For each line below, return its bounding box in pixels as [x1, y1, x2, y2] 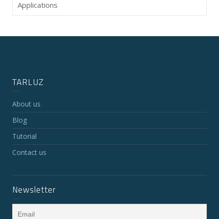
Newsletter [12, 183, 56, 196]
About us [12, 99, 41, 109]
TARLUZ [12, 76, 44, 88]
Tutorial [12, 131, 37, 141]
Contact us [12, 148, 46, 157]
